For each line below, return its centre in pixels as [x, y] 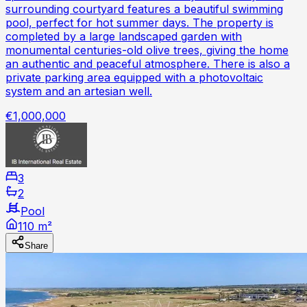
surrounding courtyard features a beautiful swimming [144, 9]
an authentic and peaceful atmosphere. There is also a [148, 64]
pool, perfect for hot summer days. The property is [139, 23]
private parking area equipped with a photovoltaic [134, 78]
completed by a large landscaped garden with [124, 37]
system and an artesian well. [79, 91]
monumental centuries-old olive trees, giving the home [147, 50]
